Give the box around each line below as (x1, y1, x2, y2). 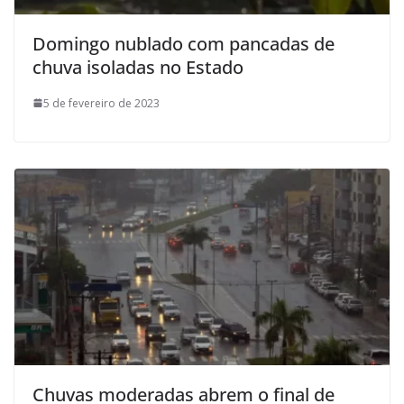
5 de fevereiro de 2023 (43, 95, 160, 111)
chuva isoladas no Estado (32, 54, 243, 79)
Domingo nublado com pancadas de (32, 31, 335, 56)
